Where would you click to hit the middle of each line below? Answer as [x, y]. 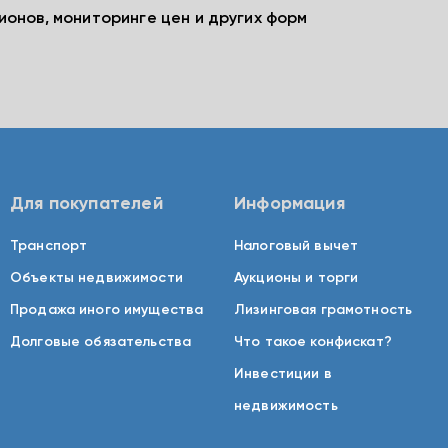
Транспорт [49, 246]
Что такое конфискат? [313, 342]
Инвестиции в [283, 374]
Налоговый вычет [296, 246]
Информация [289, 204]
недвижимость [286, 406]
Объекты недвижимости [96, 278]
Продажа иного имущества [107, 310]
